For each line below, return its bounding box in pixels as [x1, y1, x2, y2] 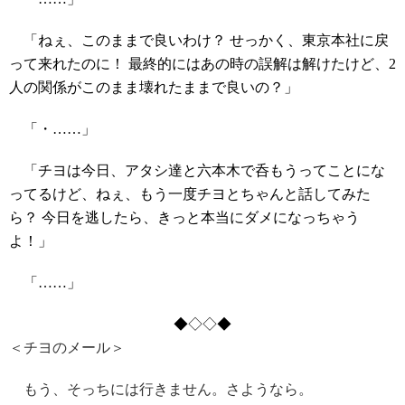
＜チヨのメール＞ [9, 340, 125, 356]
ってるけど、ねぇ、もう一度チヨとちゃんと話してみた [9, 186, 371, 202]
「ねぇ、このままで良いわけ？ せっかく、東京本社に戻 [9, 33, 389, 49]
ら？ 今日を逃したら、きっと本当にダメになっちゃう [9, 210, 360, 226]
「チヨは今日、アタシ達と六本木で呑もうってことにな [9, 163, 385, 179]
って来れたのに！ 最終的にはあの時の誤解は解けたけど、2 [9, 56, 396, 72]
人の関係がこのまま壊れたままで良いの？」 [9, 80, 298, 96]
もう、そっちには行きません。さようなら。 [9, 381, 313, 398]
